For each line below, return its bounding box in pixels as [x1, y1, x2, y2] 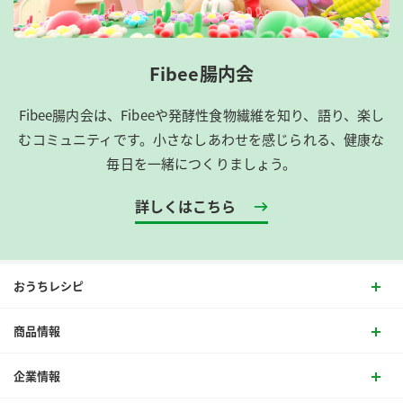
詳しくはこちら [135, 195, 236, 218]
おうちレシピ [13, 277, 84, 295]
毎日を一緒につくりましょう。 [106, 154, 297, 174]
